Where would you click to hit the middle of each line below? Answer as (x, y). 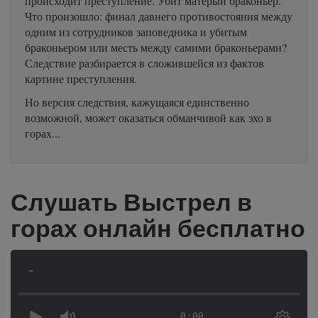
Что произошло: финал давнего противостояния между (159, 16)
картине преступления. (81, 78)
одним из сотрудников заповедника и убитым (136, 32)
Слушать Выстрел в (131, 202)
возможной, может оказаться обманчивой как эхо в (148, 117)
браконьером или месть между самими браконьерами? (156, 47)
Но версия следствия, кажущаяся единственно (137, 102)
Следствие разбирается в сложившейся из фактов (144, 63)
